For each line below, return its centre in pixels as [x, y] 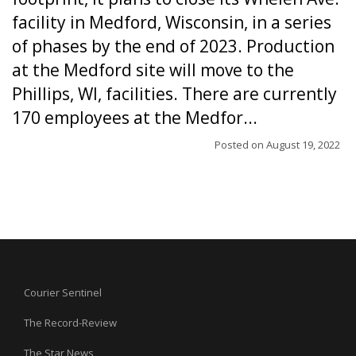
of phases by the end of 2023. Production [173, 46]
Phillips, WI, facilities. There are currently [174, 93]
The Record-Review [70, 322]
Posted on [240, 144]
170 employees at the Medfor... [135, 117]
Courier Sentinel [63, 292]
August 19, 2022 [303, 144]
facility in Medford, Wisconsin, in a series [172, 22]
